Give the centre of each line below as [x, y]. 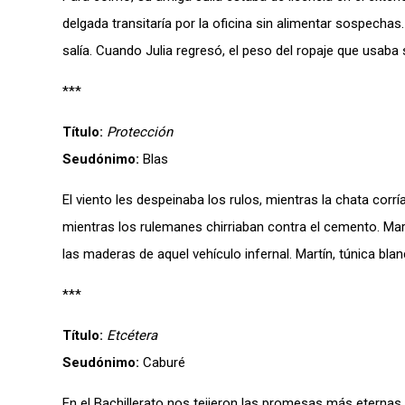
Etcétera [132, 335]
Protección [140, 132]
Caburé [162, 363]
